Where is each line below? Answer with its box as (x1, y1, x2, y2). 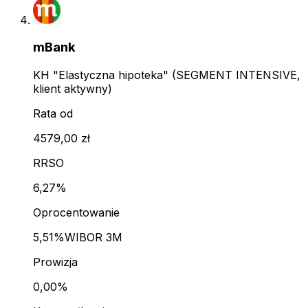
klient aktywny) (33, 82, 112, 96)
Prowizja (33, 255, 78, 269)
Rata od (33, 107, 73, 121)
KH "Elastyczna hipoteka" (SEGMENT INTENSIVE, (33, 68, 300, 82)
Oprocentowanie (33, 206, 120, 220)
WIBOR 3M (65, 230, 122, 245)
